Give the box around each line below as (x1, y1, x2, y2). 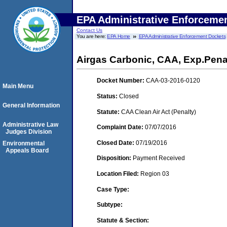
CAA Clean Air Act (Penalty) (121, 108, 196, 116)
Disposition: (97, 155, 133, 162)
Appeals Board (6, 147, 49, 154)
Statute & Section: (97, 216, 149, 224)
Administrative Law (3, 121, 58, 128)
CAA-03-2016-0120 (146, 77, 200, 85)
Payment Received (133, 155, 185, 162)
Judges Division (6, 128, 52, 135)
